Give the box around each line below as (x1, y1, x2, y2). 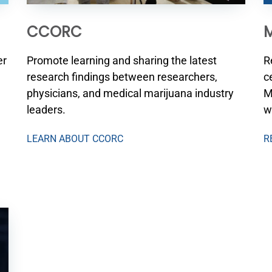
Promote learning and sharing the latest (26, 54, 217, 67)
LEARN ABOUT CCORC (26, 133, 123, 145)
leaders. (26, 103, 66, 117)
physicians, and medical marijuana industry (26, 87, 234, 100)
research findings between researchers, (26, 70, 217, 84)
